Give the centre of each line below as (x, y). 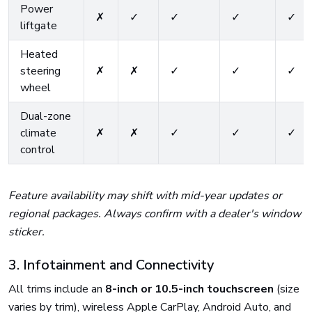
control (38, 150)
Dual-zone (46, 116)
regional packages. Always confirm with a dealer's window (155, 214)
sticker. (26, 232)
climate (38, 133)
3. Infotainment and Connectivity (111, 265)
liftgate (39, 26)
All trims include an (57, 289)
